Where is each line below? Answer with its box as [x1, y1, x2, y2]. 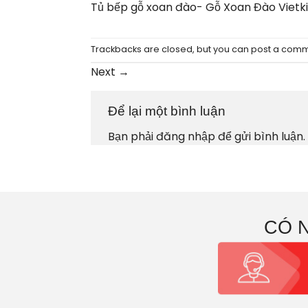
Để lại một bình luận [108, 103, 229, 118]
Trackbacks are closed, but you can [91, 43, 251, 55]
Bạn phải [108, 129, 156, 145]
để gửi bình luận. [215, 129, 305, 145]
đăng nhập [156, 129, 215, 145]
